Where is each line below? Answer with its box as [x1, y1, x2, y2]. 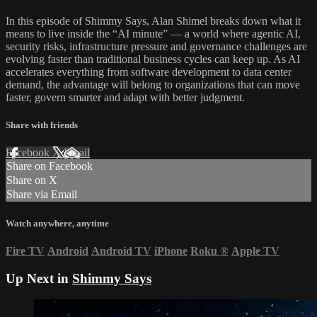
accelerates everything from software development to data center [6, 66, 292, 79]
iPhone [154, 244, 188, 257]
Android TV [91, 244, 151, 257]
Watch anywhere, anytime [6, 217, 109, 229]
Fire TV [6, 244, 45, 257]
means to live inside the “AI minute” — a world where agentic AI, [6, 28, 301, 40]
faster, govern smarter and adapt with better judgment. [6, 91, 245, 104]
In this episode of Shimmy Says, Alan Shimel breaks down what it [6, 15, 301, 28]
